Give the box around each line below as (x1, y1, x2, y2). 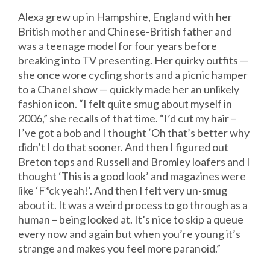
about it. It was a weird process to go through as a (18, 198, 248, 212)
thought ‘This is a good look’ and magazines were (18, 169, 246, 183)
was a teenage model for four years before (18, 39, 217, 53)
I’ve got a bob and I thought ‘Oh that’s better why (18, 126, 250, 140)
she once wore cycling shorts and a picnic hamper (18, 68, 248, 82)
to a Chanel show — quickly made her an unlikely (18, 83, 239, 96)
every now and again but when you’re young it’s (18, 227, 240, 241)
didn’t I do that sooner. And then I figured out (18, 140, 228, 154)
